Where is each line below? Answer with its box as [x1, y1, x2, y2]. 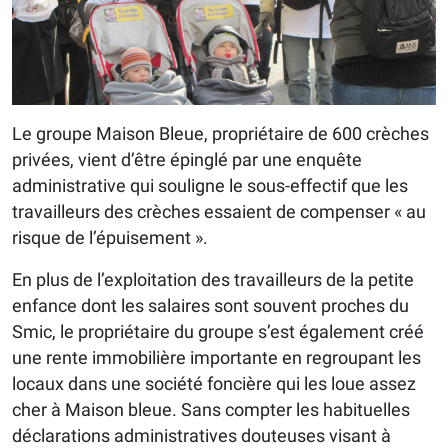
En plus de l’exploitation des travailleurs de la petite [12, 268, 414, 290]
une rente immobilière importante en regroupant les [12, 346, 421, 368]
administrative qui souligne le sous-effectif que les [12, 174, 408, 196]
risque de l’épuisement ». [12, 226, 208, 248]
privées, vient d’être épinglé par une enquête [12, 148, 362, 170]
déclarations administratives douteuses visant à [12, 424, 391, 446]
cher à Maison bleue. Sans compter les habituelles [12, 398, 410, 420]
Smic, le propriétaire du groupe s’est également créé [12, 320, 424, 342]
